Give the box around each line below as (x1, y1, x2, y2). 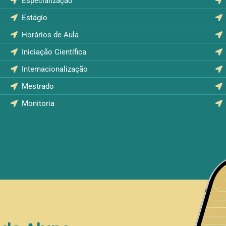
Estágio (22, 13, 48, 22)
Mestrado (22, 82, 54, 91)
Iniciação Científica (22, 47, 87, 56)
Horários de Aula (22, 30, 79, 39)
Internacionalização (22, 65, 88, 74)
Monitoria (22, 99, 55, 108)
